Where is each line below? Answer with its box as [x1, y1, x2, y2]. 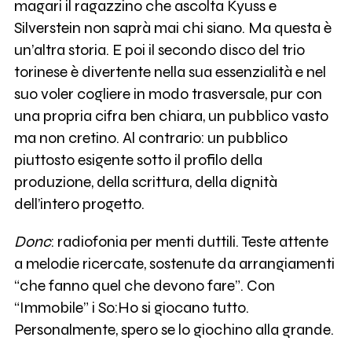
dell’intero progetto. [13, 195, 145, 214]
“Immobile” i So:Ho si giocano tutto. [13, 298, 249, 317]
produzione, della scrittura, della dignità [13, 173, 277, 192]
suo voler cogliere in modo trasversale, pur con [13, 85, 322, 104]
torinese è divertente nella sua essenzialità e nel [13, 63, 326, 82]
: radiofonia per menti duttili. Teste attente [50, 232, 328, 251]
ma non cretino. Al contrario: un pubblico [13, 129, 288, 148]
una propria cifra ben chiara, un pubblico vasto [13, 107, 328, 126]
